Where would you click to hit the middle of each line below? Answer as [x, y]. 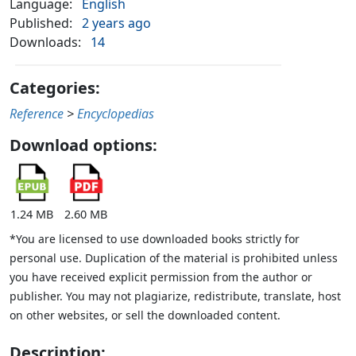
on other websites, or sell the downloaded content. [145, 315]
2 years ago [116, 23]
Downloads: [45, 43]
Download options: [83, 145]
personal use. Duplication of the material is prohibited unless [174, 258]
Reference [37, 114]
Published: [41, 23]
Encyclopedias [116, 114]
